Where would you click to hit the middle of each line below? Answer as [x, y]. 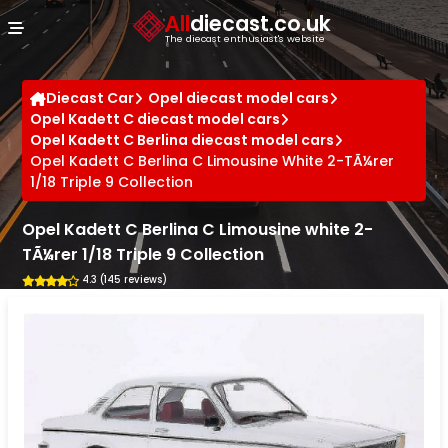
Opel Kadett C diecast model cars [155, 119]
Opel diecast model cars [239, 98]
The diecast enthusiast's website [245, 38]
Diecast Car [90, 98]
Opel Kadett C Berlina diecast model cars [182, 140]
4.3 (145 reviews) [124, 280]
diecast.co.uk [260, 23]
